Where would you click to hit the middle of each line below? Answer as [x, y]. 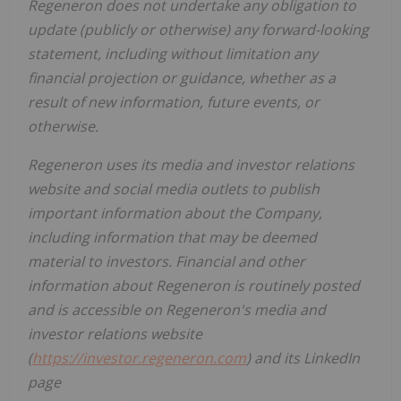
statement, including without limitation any [173, 53]
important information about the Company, [175, 213]
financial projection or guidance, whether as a [182, 77]
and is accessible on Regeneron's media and [177, 309]
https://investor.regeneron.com [139, 358]
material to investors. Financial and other [166, 261]
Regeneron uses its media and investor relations [191, 164]
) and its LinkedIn [303, 358]
